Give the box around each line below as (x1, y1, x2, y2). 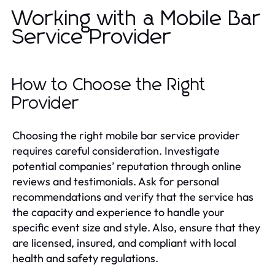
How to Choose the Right (12, 76, 206, 94)
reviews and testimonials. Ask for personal (12, 174, 219, 188)
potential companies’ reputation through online (12, 158, 241, 173)
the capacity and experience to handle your (12, 204, 225, 219)
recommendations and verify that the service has (12, 189, 254, 204)
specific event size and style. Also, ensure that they (12, 220, 260, 234)
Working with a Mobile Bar (12, 8, 261, 29)
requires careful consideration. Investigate (12, 143, 220, 158)
